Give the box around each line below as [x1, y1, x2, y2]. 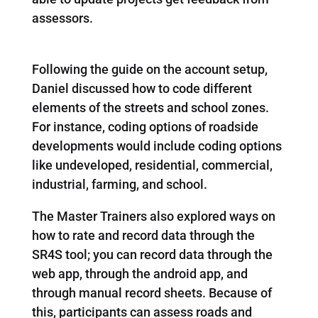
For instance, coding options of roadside [31, 119, 258, 134]
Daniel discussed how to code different [31, 80, 252, 96]
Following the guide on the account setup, [31, 61, 268, 77]
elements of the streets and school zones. [31, 99, 269, 115]
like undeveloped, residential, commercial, [31, 157, 273, 172]
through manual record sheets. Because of [31, 285, 272, 300]
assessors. [31, 10, 93, 26]
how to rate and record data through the [31, 227, 255, 243]
